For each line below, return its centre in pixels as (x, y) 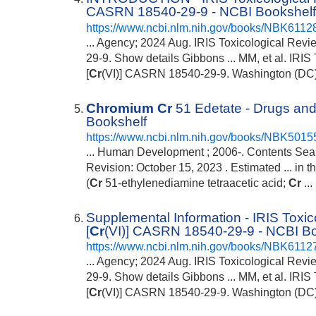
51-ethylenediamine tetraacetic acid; (196, 183)
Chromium (120, 108)
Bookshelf (117, 121)
